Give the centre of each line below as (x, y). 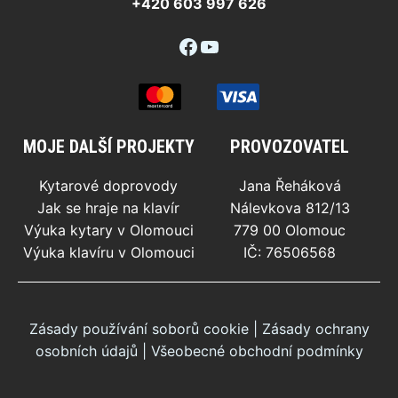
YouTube (241, 45)
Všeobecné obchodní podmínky (257, 351)
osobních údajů (86, 351)
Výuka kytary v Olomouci (108, 231)
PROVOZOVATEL (290, 147)
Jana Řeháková (290, 186)
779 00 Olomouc (290, 231)
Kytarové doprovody (108, 186)
